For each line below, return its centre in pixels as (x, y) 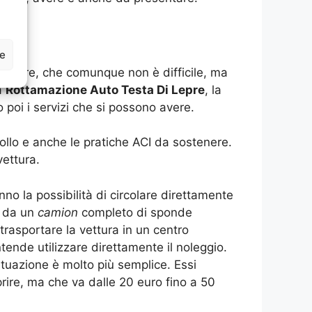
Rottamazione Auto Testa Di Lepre (105, 89)
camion (58, 212)
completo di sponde (135, 212)
